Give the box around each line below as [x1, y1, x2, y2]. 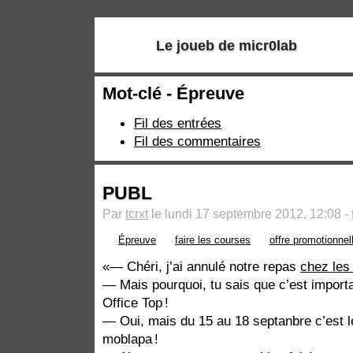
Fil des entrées [134, 114, 221, 131]
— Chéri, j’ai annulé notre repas [110, 258, 300, 275]
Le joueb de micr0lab [156, 38, 298, 54]
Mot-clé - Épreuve [102, 84, 244, 104]
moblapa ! [102, 331, 158, 347]
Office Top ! [102, 295, 169, 311]
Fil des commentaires [134, 132, 261, 149]
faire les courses [175, 233, 251, 246]
